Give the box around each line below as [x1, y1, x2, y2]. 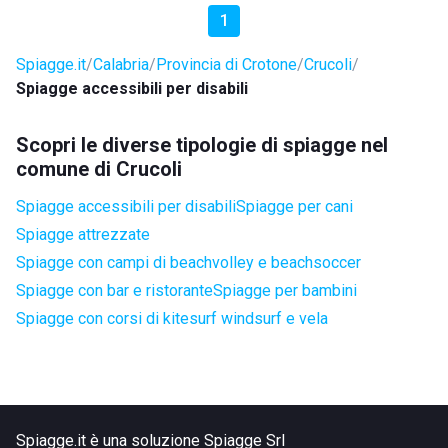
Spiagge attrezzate [16, 225, 150, 244]
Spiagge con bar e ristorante [16, 281, 213, 300]
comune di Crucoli [16, 157, 182, 181]
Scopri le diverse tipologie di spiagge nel [16, 133, 388, 157]
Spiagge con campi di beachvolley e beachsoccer [16, 253, 361, 272]
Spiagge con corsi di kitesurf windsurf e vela [16, 309, 328, 328]
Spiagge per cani [236, 197, 353, 216]
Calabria [93, 55, 149, 74]
